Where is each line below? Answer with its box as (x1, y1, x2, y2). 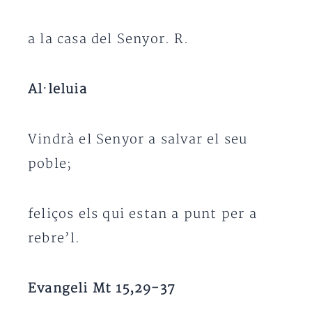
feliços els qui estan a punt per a (28, 206, 257, 222)
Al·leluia (28, 81, 87, 97)
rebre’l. (28, 231, 81, 247)
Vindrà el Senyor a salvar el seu (28, 132, 248, 148)
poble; (28, 156, 72, 172)
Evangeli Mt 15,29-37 (28, 281, 175, 297)
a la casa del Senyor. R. (28, 31, 189, 47)
